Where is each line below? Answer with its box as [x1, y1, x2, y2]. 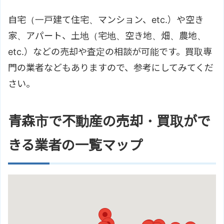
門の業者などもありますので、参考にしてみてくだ [8, 62, 213, 73]
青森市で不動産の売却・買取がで [8, 112, 210, 129]
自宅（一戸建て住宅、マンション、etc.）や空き [8, 14, 203, 25]
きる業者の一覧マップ [8, 136, 156, 153]
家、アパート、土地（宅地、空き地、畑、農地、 [8, 30, 206, 41]
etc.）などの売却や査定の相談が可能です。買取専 [8, 46, 212, 57]
